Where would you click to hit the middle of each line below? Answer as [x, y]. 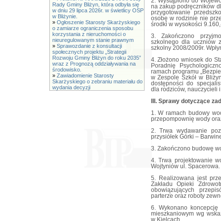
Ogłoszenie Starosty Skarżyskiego [98, 22]
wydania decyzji [71, 87]
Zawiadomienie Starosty [85, 75]
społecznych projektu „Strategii [89, 52]
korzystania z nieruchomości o [89, 34]
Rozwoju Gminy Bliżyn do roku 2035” [97, 58]
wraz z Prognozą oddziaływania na [94, 64]
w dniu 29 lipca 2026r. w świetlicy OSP [98, 10]
